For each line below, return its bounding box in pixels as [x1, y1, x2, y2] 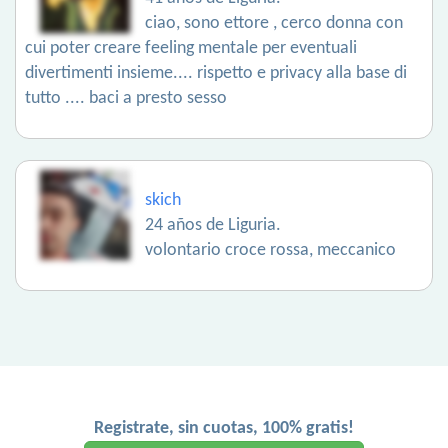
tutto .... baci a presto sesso [25, 89, 227, 109]
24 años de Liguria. [145, 216, 281, 236]
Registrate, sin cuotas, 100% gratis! [94, 419, 354, 439]
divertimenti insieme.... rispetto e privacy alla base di [25, 64, 407, 84]
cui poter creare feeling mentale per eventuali [25, 39, 357, 59]
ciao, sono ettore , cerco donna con [145, 14, 403, 34]
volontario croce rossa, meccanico [145, 241, 396, 261]
